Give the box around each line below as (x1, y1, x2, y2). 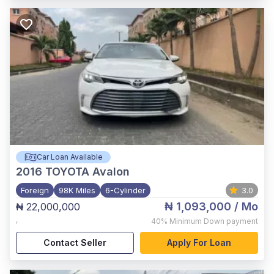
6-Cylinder (105, 185, 146, 195)
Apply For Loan (167, 237, 231, 248)
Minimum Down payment (169, 217, 258, 226)
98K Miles (59, 185, 95, 195)
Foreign (21, 185, 49, 195)
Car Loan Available (36, 152, 103, 161)
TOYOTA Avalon (45, 165, 130, 178)
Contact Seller (43, 237, 106, 248)
